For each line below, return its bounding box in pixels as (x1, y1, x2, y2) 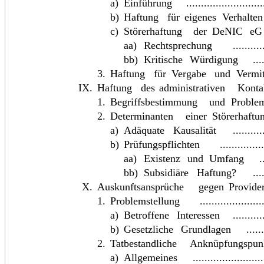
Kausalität (173, 124, 217, 137)
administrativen (159, 82, 227, 94)
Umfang (209, 153, 244, 165)
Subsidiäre (144, 167, 191, 179)
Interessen (176, 209, 220, 222)
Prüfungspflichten (124, 138, 200, 151)
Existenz (144, 153, 183, 165)
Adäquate (124, 124, 167, 137)
